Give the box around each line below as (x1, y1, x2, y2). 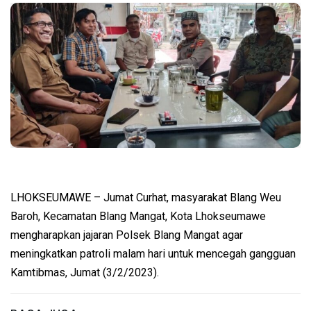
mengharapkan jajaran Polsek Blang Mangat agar (10, 228, 243, 242)
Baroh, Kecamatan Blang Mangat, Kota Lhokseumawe (10, 210, 266, 224)
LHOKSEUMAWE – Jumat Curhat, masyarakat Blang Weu (10, 191, 281, 205)
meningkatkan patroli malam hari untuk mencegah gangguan (10, 247, 296, 261)
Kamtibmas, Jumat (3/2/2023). (10, 266, 159, 280)
